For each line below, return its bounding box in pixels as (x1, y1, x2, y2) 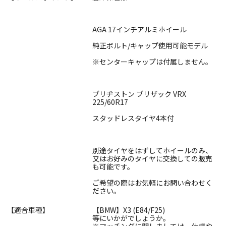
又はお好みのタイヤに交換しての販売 (92, 153, 212, 164)
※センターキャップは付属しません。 (92, 56, 212, 67)
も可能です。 (92, 161, 134, 172)
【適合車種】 (7, 205, 50, 215)
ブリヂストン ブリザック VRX (92, 89, 186, 99)
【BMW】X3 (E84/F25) (92, 205, 165, 215)
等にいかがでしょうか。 (92, 213, 170, 223)
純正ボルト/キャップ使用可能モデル (92, 40, 208, 51)
